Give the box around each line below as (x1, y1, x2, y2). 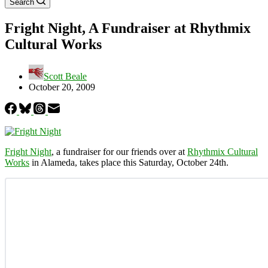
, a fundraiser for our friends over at (51, 146, 187, 157)
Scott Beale (44, 71, 87, 81)
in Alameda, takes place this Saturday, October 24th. (29, 157, 229, 167)
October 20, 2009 (29, 81, 95, 92)
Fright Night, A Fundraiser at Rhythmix (5, 20, 251, 36)
